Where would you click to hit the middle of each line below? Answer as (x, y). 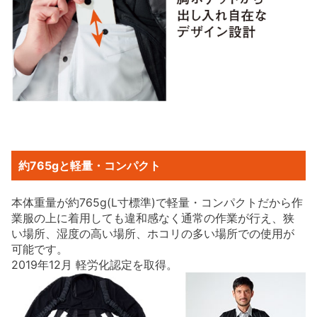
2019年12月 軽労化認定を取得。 (95, 265)
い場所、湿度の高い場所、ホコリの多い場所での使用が (153, 234)
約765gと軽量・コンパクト (90, 166)
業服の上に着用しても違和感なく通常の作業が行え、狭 (153, 218)
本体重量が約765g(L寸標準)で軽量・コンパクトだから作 (157, 203)
